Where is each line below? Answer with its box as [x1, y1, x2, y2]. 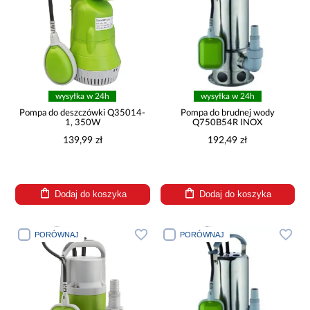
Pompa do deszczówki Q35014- [19, 109, 146, 118]
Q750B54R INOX [192, 118, 263, 128]
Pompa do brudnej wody [180, 109, 275, 118]
